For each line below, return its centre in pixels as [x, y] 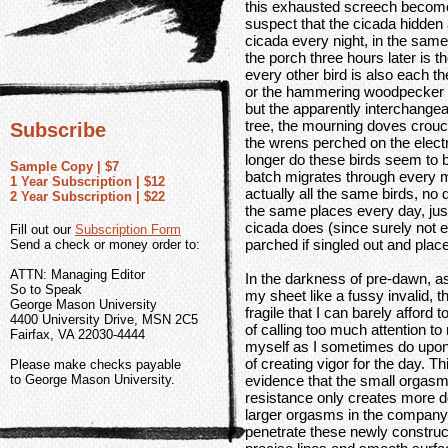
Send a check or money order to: [105, 244]
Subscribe [58, 130]
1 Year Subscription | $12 [87, 182]
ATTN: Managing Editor [77, 274]
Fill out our [42, 229]
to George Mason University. [92, 379]
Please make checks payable [95, 364]
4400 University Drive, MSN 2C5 [104, 319]
